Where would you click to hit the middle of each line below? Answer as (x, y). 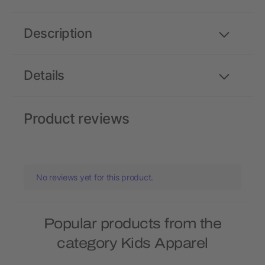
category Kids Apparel (132, 243)
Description (58, 33)
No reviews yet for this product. (95, 177)
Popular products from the (132, 224)
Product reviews (77, 119)
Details (44, 75)
